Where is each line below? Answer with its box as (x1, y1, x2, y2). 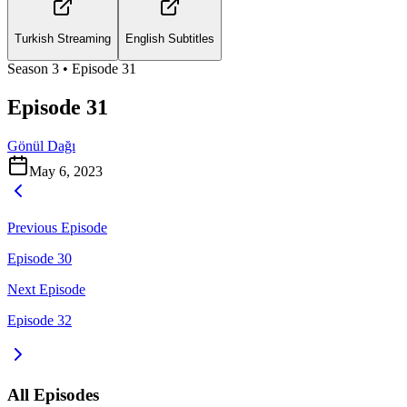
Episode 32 (7, 312, 72, 328)
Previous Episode (7, 219, 107, 235)
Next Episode (7, 281, 85, 297)
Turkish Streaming (15, 32, 111, 46)
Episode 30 (7, 250, 72, 266)
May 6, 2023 (29, 163, 103, 179)
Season (7, 60, 52, 76)
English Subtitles (125, 32, 214, 46)
